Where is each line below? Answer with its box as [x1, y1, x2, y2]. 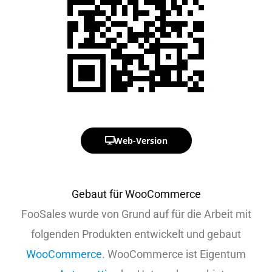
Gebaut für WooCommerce [71, 188, 201, 201]
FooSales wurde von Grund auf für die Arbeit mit [21, 208, 251, 221]
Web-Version [114, 135, 168, 147]
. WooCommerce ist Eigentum [102, 248, 246, 261]
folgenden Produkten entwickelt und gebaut [31, 228, 241, 241]
